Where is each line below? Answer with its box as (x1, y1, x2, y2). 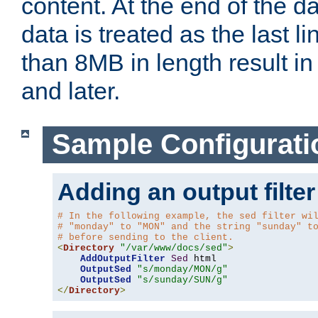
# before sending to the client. (57, 231, 234, 243)
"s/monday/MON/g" (137, 263, 228, 275)
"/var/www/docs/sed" (120, 242, 228, 253)
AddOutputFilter (80, 253, 165, 264)
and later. (21, 77, 120, 105)
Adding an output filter (57, 177, 315, 205)
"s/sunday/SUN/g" (137, 274, 228, 285)
